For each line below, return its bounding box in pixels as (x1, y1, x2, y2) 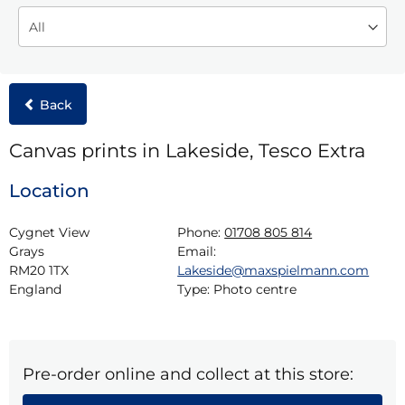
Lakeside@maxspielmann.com (177, 261, 370, 278)
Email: (177, 242, 217, 259)
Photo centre (213, 280, 297, 297)
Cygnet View (9, 223, 89, 240)
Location (9, 179, 89, 202)
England (9, 280, 61, 297)
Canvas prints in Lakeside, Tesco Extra (9, 138, 365, 162)
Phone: (177, 223, 221, 240)
